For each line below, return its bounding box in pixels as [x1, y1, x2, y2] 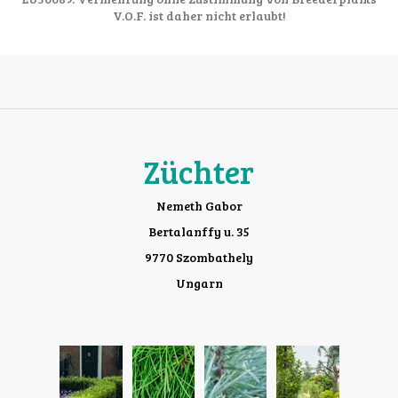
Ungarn [175, 275, 223, 292]
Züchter [144, 149, 254, 194]
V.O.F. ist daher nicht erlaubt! [112, 7, 286, 25]
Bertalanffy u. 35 [148, 223, 250, 241]
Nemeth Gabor [155, 197, 243, 215]
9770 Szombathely [145, 249, 253, 267]
